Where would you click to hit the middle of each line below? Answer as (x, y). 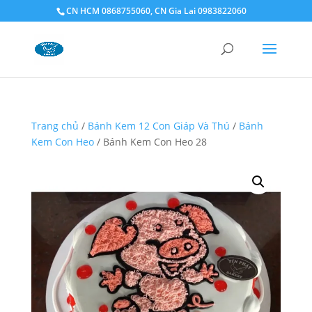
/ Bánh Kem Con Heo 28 (150, 142)
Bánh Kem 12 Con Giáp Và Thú (158, 126)
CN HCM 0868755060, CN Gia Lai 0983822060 (156, 11)
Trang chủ (55, 126)
